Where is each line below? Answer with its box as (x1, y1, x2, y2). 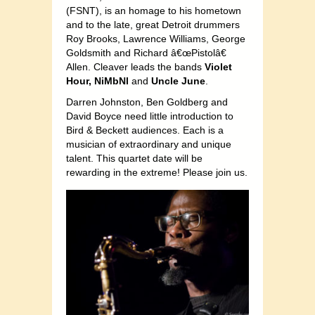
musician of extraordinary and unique (66, 139, 231, 150)
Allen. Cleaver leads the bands (66, 61, 205, 73)
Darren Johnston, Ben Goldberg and (66, 96, 228, 108)
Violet (205, 61, 232, 73)
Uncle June (151, 75, 205, 87)
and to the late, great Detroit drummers (66, 19, 240, 31)
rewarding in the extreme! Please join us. (66, 167, 247, 179)
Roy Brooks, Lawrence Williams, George (66, 33, 245, 45)
